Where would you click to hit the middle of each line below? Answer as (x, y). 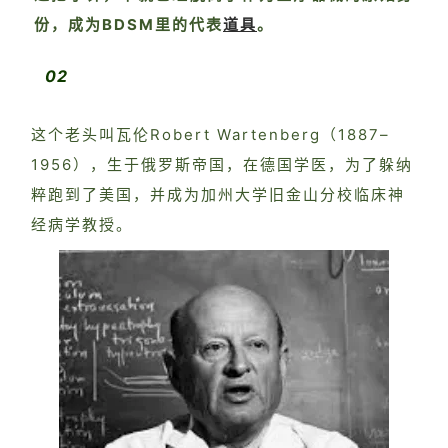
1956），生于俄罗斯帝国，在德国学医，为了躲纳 (222, 164)
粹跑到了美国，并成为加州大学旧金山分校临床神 (218, 194)
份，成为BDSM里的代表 (128, 24)
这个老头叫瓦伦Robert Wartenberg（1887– (210, 134)
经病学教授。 (82, 224)
